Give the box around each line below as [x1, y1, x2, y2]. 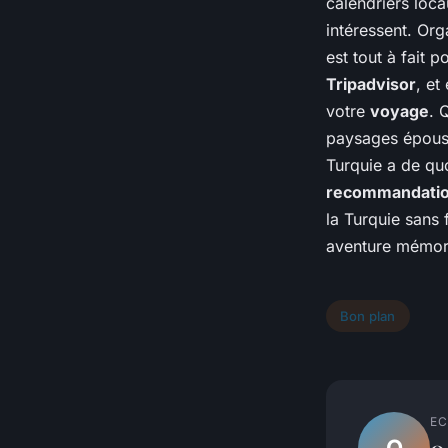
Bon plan [340, 307, 396, 324]
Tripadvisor [326, 74, 416, 95]
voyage [370, 101, 429, 122]
